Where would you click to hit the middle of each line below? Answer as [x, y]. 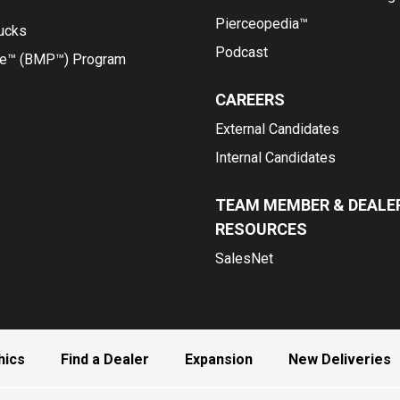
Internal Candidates [276, 158]
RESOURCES [262, 229]
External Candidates [278, 129]
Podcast [242, 52]
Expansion [219, 359]
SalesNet [245, 258]
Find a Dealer [105, 359]
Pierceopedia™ [262, 24]
